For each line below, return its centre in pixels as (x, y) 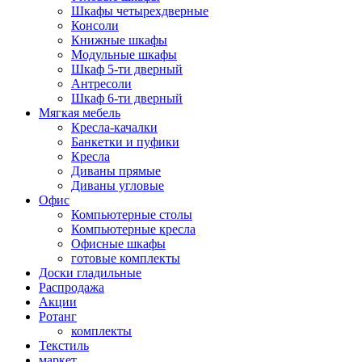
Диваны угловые (118, 185)
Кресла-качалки (114, 127)
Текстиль (64, 345)
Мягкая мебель (80, 113)
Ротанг (58, 316)
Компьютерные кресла (133, 229)
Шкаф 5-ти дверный (127, 69)
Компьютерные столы (132, 215)
